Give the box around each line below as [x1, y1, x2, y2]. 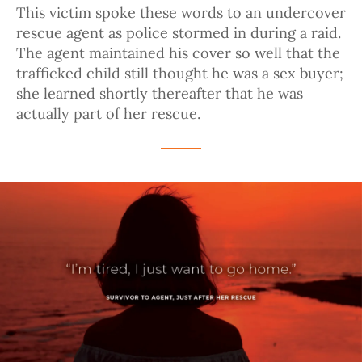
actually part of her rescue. [16, 104, 200, 124]
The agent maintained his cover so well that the [16, 44, 340, 63]
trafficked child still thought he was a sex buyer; [16, 64, 343, 83]
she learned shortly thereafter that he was [16, 84, 303, 103]
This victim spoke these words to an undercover [16, 3, 346, 23]
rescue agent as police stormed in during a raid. [16, 23, 341, 43]
